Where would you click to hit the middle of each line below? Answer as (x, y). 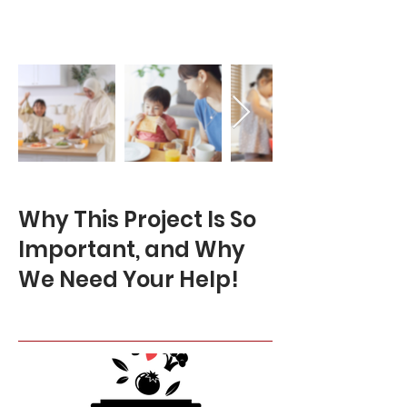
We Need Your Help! (129, 279)
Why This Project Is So (137, 219)
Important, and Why (132, 249)
